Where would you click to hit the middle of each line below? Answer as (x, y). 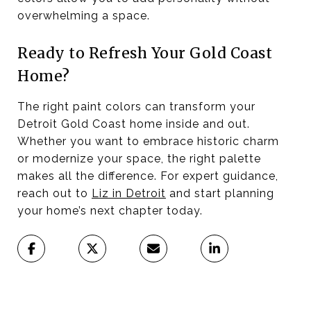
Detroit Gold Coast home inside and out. (134, 124)
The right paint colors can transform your (136, 106)
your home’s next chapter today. (110, 210)
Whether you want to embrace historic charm (148, 141)
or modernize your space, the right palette (139, 158)
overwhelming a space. (84, 15)
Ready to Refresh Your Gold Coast (145, 53)
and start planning (220, 193)
